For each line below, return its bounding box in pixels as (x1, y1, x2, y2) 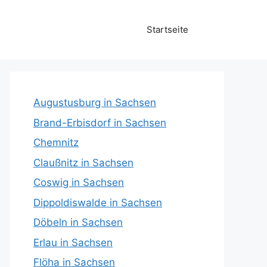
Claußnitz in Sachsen (33, 156, 133, 169)
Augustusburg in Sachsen (33, 97, 156, 108)
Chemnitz (33, 136, 79, 148)
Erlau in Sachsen (33, 236, 113, 249)
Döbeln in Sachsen (33, 216, 123, 228)
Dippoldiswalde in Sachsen (33, 196, 162, 209)
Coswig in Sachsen (33, 176, 124, 188)
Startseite (147, 24, 188, 35)
